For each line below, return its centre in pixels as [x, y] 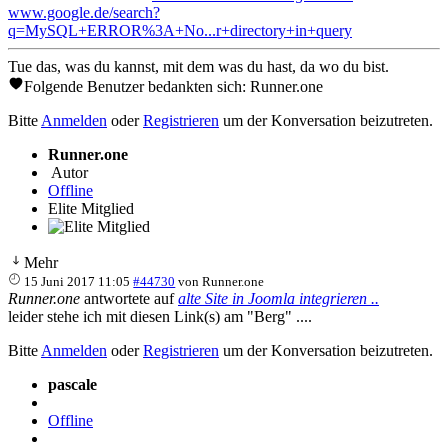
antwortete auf [129, 298]
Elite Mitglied [91, 208]
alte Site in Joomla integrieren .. [278, 298]
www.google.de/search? [84, 12]
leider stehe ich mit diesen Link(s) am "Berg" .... [160, 316]
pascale [72, 384]
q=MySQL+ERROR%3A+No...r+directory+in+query [180, 30]
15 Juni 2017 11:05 [77, 281]
